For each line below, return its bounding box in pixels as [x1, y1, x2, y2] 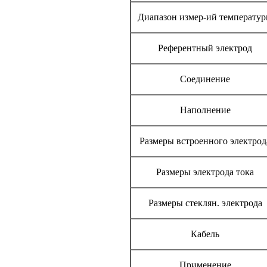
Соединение [180, 73, 230, 84]
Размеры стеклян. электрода [148, 197, 262, 208]
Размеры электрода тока [156, 166, 254, 177]
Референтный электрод [158, 42, 252, 53]
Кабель [191, 228, 219, 239]
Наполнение [179, 104, 231, 115]
